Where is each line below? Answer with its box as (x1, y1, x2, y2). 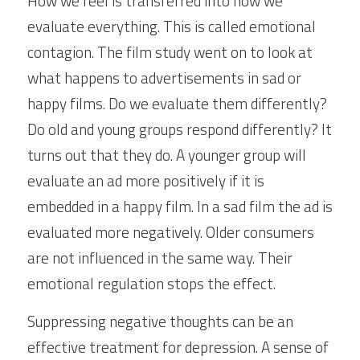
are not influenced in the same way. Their (27, 246, 292, 269)
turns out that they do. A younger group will (27, 143, 306, 166)
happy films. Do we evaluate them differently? (27, 92, 327, 115)
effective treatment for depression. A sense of (27, 335, 329, 358)
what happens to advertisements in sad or (27, 66, 301, 89)
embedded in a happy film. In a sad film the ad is (27, 194, 333, 218)
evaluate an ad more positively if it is (27, 169, 264, 192)
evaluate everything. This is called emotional (27, 14, 316, 38)
